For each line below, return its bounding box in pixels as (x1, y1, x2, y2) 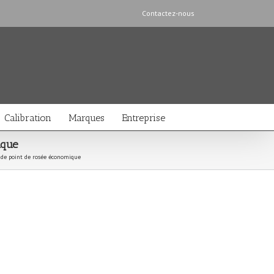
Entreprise (122, 112, 165, 124)
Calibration (4, 112, 51, 124)
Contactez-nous (142, 9, 194, 18)
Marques (68, 112, 105, 124)
